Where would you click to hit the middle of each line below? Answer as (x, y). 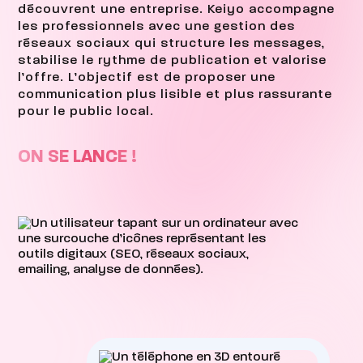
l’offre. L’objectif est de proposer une (147, 77)
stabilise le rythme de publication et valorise (173, 60)
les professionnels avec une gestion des (157, 26)
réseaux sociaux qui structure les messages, (172, 43)
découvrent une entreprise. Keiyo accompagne (177, 9)
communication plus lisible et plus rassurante (175, 94)
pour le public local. (86, 111)
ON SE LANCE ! (78, 157)
